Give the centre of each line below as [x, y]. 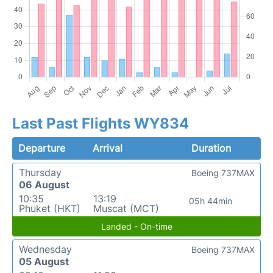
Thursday [40, 173]
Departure [42, 148]
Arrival [108, 148]
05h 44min [211, 201]
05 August [44, 262]
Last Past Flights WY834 [101, 124]
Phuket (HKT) [50, 209]
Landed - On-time [136, 227]
